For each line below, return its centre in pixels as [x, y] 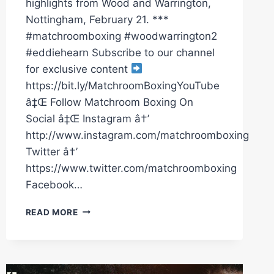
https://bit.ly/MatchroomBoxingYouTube [122, 85]
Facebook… [54, 184]
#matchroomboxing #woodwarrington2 [121, 36]
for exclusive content [78, 69]
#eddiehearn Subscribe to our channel [120, 52]
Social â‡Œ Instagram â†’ [87, 118]
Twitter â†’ [51, 151]
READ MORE [52, 212]
